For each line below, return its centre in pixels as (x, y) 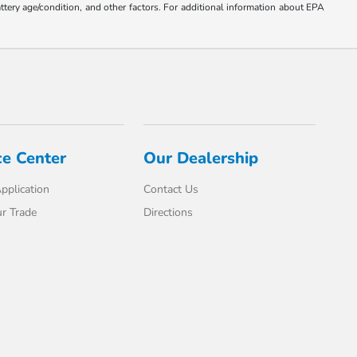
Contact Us (171, 190)
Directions (169, 213)
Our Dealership (201, 159)
